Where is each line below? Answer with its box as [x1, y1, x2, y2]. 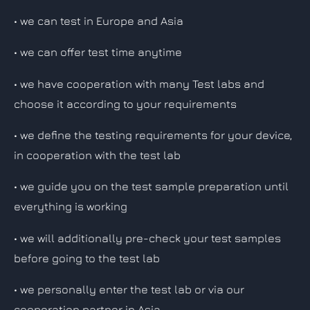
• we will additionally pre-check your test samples [14, 230, 281, 245]
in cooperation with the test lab [14, 148, 181, 162]
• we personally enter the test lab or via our [14, 282, 244, 296]
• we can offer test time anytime [14, 45, 182, 60]
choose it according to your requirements [14, 96, 237, 111]
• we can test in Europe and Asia [14, 14, 183, 28]
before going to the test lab [14, 250, 160, 265]
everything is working [14, 199, 127, 214]
